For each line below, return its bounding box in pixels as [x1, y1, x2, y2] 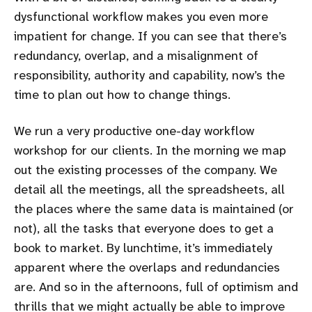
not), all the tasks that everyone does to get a [14, 219, 274, 237]
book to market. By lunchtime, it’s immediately [14, 239, 272, 256]
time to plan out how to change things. [14, 86, 231, 103]
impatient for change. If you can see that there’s [14, 27, 287, 45]
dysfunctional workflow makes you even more [14, 8, 268, 25]
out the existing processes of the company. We [14, 161, 277, 178]
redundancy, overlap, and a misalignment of [14, 47, 258, 64]
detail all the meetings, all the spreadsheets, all [14, 180, 285, 198]
